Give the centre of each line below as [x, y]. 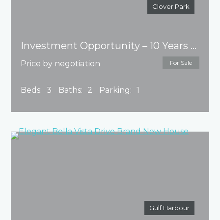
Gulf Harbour [169, 208]
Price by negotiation [61, 64]
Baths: [71, 90]
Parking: [116, 90]
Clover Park [171, 7]
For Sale [181, 63]
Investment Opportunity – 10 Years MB [194, 46]
